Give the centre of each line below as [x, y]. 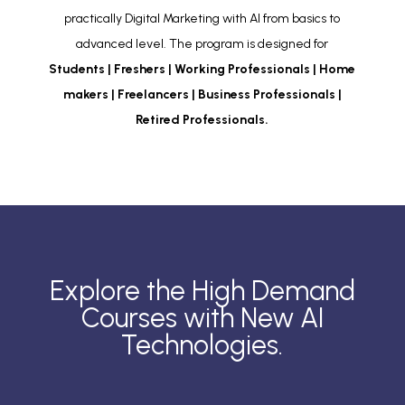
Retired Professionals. [202, 119]
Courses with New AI [202, 317]
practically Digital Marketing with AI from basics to [202, 18]
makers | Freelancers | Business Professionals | [202, 94]
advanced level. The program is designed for [202, 43]
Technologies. [202, 344]
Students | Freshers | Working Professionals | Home [202, 69]
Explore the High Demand [202, 290]
